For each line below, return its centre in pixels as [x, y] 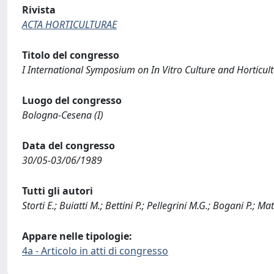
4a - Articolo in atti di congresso [95, 251]
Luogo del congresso [72, 100]
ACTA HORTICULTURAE [69, 24]
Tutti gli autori [57, 191]
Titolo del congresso [71, 55]
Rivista [39, 10]
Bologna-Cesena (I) [63, 115]
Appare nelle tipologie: [77, 236]
